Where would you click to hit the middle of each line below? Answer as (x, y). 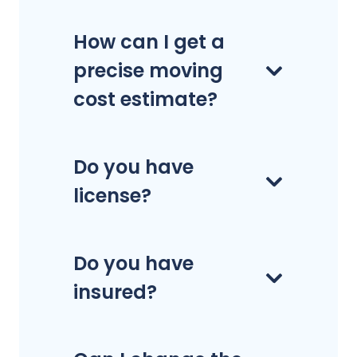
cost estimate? (145, 100)
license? (112, 196)
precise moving (148, 71)
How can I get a (149, 42)
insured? (115, 292)
